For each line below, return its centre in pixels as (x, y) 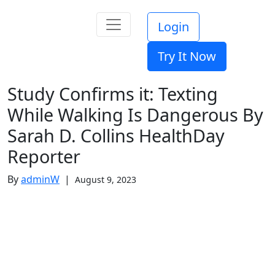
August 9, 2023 (103, 180)
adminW (40, 179)
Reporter (44, 156)
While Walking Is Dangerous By (135, 114)
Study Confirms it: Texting (113, 94)
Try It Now (187, 56)
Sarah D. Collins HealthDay (116, 135)
